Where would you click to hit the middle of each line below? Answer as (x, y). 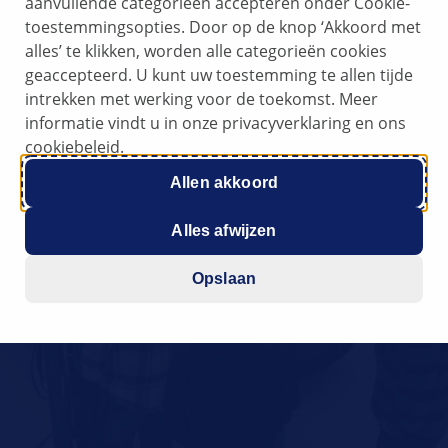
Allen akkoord (224, 182)
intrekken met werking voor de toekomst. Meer (202, 99)
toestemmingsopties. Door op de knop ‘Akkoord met (223, 27)
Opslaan (224, 278)
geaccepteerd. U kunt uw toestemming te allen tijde (219, 75)
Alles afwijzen (224, 230)
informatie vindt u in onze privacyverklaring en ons (216, 123)
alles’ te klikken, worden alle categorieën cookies (206, 51)
